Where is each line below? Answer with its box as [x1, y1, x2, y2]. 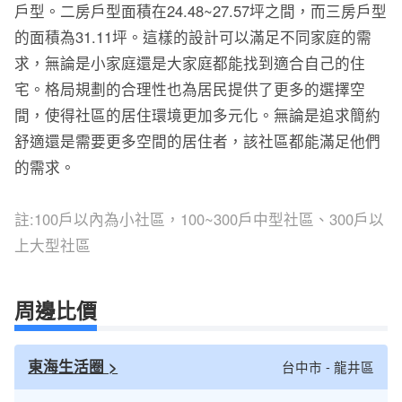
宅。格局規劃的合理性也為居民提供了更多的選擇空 [13, 77, 365, 100]
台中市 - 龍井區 [281, 357, 374, 377]
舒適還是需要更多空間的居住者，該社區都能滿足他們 [13, 129, 380, 152]
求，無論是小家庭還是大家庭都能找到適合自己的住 [13, 51, 365, 74]
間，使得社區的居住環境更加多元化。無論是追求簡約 [13, 103, 380, 126]
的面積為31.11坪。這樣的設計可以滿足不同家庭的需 [13, 25, 371, 48]
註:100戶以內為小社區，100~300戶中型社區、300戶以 [13, 207, 384, 230]
